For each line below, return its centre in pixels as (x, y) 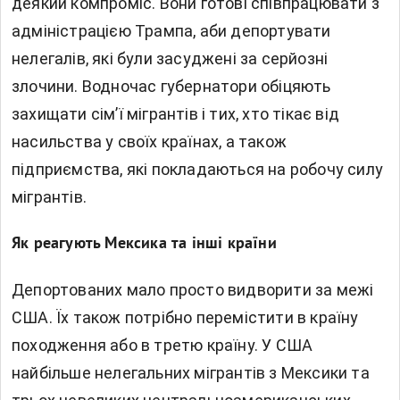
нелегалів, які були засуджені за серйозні (170, 59)
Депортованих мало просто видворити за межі (193, 290)
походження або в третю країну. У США (162, 346)
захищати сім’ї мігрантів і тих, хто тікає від (176, 114)
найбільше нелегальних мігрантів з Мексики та (191, 373)
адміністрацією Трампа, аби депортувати (171, 31)
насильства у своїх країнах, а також (149, 142)
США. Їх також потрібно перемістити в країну (185, 318)
